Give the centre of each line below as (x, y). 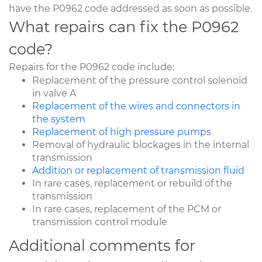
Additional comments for (102, 245)
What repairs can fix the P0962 (124, 26)
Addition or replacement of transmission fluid (138, 170)
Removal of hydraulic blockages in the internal (141, 144)
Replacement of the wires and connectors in (136, 106)
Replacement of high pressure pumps (122, 132)
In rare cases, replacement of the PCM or (127, 209)
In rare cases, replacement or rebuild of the (132, 183)
